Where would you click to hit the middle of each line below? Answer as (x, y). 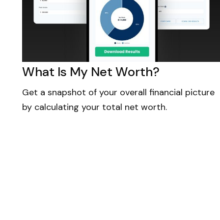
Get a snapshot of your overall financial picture (118, 92)
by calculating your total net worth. (95, 107)
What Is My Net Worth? (91, 71)
